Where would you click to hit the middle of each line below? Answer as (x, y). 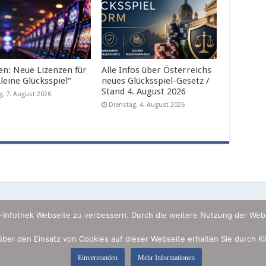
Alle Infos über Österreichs (157, 70)
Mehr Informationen (166, 258)
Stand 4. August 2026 (144, 92)
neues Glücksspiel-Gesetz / (156, 81)
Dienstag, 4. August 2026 (147, 105)
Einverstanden (97, 258)
